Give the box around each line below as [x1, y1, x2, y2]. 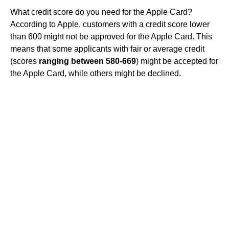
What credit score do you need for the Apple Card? [10, 7, 192, 16]
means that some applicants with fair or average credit [10, 44, 204, 53]
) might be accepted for [136, 56, 218, 65]
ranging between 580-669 [39, 56, 136, 65]
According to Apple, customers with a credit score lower [10, 19, 210, 29]
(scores [10, 56, 39, 65]
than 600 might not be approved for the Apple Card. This [10, 32, 212, 41]
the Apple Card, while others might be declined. [10, 68, 181, 78]
